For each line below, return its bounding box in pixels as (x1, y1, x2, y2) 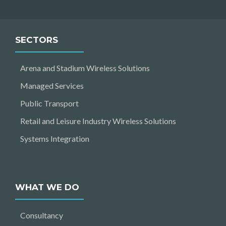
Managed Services (20, 80, 84, 90)
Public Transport (20, 98, 79, 108)
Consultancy (20, 210, 63, 220)
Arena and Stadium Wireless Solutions (20, 63, 150, 73)
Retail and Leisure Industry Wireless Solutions (20, 116, 176, 126)
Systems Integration (20, 133, 89, 143)
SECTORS (15, 34, 58, 45)
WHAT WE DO (15, 182, 79, 192)
